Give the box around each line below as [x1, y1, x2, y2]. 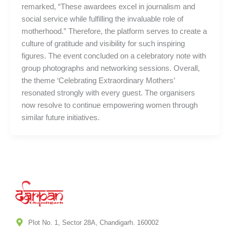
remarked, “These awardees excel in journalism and [21, 2, 195, 11]
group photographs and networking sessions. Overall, [21, 64, 200, 72]
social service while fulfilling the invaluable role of [21, 14, 183, 23]
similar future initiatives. [21, 113, 100, 122]
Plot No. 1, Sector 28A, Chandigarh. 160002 [28, 218, 159, 226]
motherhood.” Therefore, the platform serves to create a [21, 27, 207, 35]
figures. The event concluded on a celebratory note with [21, 51, 206, 60]
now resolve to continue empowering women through [21, 101, 198, 109]
